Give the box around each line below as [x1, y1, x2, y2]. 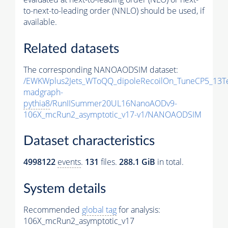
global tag [82, 204, 117, 215]
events [58, 156, 81, 168]
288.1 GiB [119, 156, 155, 168]
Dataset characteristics [23, 134, 155, 148]
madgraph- [23, 86, 63, 98]
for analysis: [117, 204, 160, 215]
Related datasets [23, 42, 119, 55]
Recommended [23, 204, 82, 215]
